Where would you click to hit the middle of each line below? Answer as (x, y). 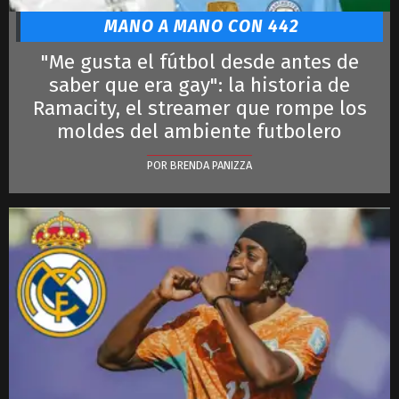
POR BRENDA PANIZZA (199, 165)
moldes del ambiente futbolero (199, 131)
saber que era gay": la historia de (199, 85)
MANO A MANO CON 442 (202, 27)
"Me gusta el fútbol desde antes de (199, 61)
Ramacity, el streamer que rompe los (199, 108)
